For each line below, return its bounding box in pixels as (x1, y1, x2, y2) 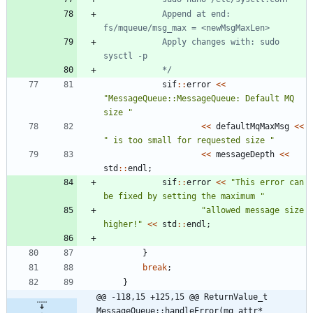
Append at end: (103, 8, 162, 19)
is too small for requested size (108, 135, 270, 145)
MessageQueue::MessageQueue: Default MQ (108, 93, 294, 103)
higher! (103, 219, 138, 229)
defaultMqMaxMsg (216, 121, 289, 131)
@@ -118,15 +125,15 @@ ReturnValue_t (96, 291, 268, 302)
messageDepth (216, 149, 275, 159)
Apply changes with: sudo (103, 36, 162, 47)
